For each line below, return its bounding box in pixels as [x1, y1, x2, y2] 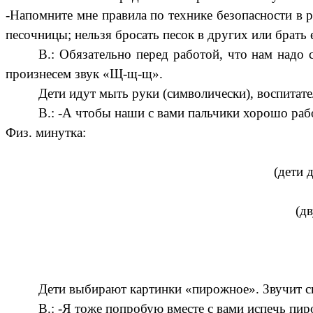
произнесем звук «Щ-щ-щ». [6, 66, 163, 81]
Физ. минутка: [6, 124, 86, 140]
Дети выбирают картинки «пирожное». [38, 281, 260, 296]
